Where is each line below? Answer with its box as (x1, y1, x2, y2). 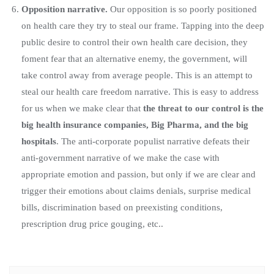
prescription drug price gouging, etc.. (21, 218, 163, 229)
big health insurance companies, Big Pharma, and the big (21, 119, 248, 130)
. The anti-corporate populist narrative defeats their (56, 136, 250, 146)
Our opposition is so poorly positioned (110, 4, 257, 14)
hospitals (21, 136, 56, 146)
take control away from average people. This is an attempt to (21, 70, 253, 80)
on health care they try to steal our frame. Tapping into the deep (21, 20, 264, 31)
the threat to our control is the (143, 103, 264, 113)
